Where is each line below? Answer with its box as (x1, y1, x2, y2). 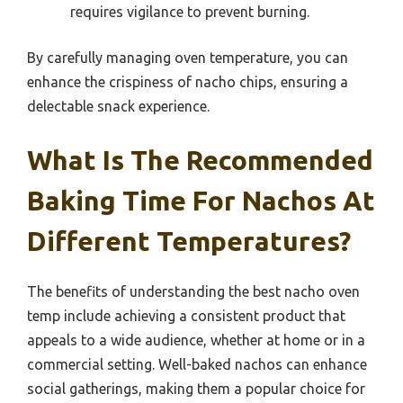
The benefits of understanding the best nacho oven (27, 283, 360, 300)
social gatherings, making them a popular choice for (27, 381, 365, 398)
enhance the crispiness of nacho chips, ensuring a (27, 74, 348, 91)
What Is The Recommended (27, 145, 373, 176)
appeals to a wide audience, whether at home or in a (27, 332, 365, 349)
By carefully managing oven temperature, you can (27, 49, 348, 67)
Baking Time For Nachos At (27, 185, 375, 217)
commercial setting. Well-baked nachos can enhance (27, 356, 367, 373)
